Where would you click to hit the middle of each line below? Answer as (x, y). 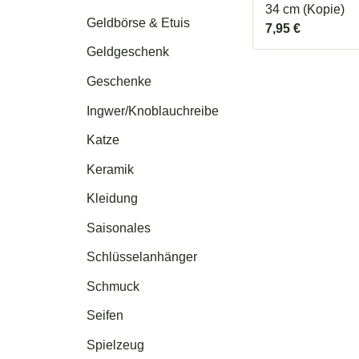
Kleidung (113, 199)
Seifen (105, 316)
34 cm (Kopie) (305, 9)
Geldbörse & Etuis (139, 22)
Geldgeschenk (128, 52)
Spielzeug (116, 345)
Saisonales (119, 228)
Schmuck (113, 286)
